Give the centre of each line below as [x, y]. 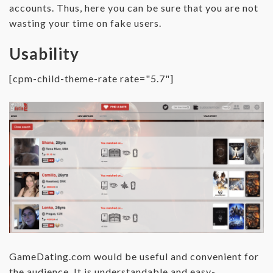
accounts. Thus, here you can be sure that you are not [134, 8]
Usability [44, 54]
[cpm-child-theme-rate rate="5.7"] [91, 79]
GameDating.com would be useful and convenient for [134, 257]
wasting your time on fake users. [85, 23]
